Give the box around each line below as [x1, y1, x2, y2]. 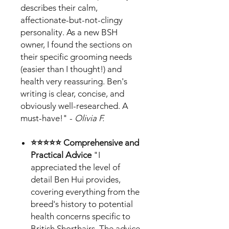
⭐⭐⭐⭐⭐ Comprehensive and [31, 137, 139, 148]
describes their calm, [20, 2, 98, 13]
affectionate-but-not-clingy [20, 14, 123, 25]
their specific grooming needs [20, 51, 132, 62]
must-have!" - [20, 112, 75, 123]
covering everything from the [31, 186, 140, 197]
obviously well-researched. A [20, 100, 128, 111]
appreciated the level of [31, 162, 120, 172]
